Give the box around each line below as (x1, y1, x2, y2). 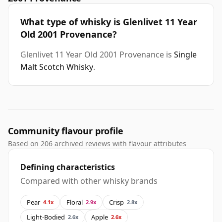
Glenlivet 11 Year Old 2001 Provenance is (20, 49, 174, 60)
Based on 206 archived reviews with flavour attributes (8, 139, 186, 149)
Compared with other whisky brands (20, 175, 158, 187)
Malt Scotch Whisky (20, 61, 93, 73)
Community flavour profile (8, 125, 123, 137)
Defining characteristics (20, 162, 115, 173)
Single (174, 49, 197, 60)
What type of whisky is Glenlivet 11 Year (20, 16, 197, 28)
